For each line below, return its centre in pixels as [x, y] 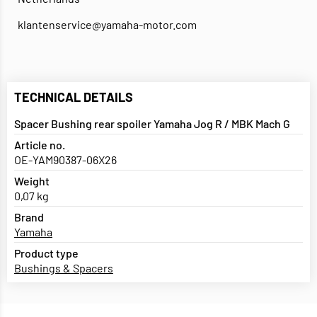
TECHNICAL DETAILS [74, 97]
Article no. [40, 145]
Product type [46, 253]
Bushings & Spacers [64, 268]
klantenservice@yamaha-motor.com [107, 25]
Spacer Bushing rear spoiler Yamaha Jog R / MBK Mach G [152, 124]
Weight [32, 181]
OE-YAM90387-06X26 [65, 160]
